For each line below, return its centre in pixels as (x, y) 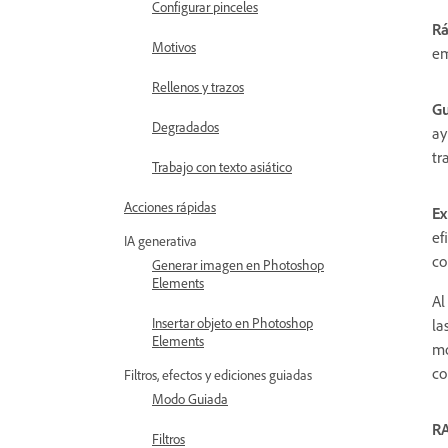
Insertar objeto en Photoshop (232, 322)
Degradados (185, 126)
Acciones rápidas (170, 206)
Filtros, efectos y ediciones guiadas (218, 374)
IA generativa (160, 240)
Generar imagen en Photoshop (238, 264)
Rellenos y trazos (198, 86)
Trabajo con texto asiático (222, 166)
